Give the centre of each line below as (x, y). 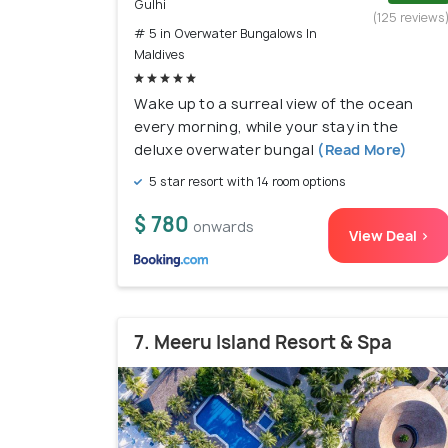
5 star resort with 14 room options (246, 181)
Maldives (159, 54)
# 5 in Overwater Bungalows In (225, 33)
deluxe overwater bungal (224, 149)
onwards (223, 226)
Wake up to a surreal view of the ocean (274, 103)
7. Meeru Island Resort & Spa (263, 342)
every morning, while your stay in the (266, 126)
